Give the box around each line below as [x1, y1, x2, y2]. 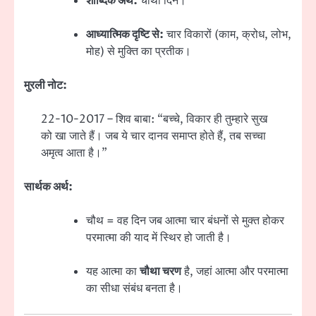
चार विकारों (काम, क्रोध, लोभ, [164, 26, 291, 42]
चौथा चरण [140, 264, 181, 280]
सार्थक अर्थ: [24, 178, 73, 195]
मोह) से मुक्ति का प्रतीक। [86, 43, 191, 59]
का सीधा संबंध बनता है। [86, 281, 183, 297]
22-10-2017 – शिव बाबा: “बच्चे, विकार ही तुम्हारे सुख [41, 111, 267, 127]
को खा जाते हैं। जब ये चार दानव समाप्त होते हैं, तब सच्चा [41, 128, 266, 144]
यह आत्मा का [86, 264, 140, 280]
